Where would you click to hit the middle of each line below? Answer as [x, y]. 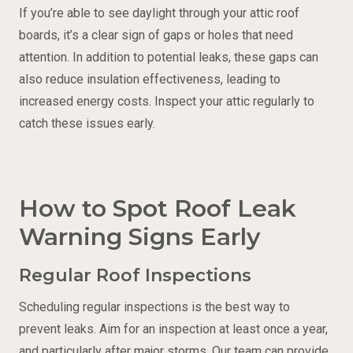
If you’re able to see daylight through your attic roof [159, 13]
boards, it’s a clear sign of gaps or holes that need [156, 35]
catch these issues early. [87, 123]
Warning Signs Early [139, 236]
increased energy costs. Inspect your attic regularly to [167, 101]
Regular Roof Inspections [135, 275]
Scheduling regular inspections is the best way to [154, 307]
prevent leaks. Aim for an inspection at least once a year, [173, 329]
